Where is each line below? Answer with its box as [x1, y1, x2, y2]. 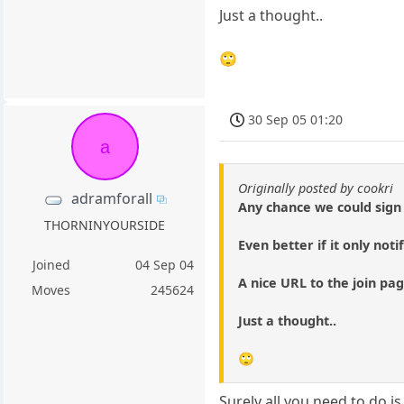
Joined [32, 256, 70, 273]
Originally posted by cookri [238, 179, 394, 197]
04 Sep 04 [135, 256, 195, 273]
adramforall [70, 188, 152, 208]
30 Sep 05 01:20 [248, 110, 344, 128]
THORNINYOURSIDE [44, 216, 166, 234]
